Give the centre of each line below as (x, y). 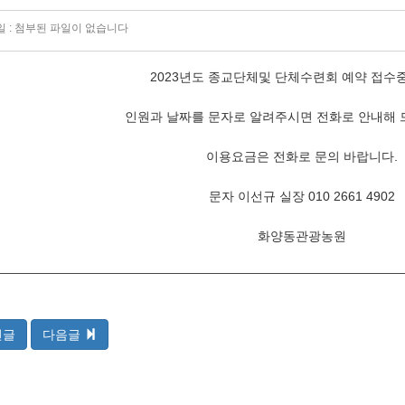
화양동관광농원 (302, 236)
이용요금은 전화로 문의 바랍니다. (302, 156)
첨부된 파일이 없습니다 (71, 28)
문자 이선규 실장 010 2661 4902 (302, 196)
